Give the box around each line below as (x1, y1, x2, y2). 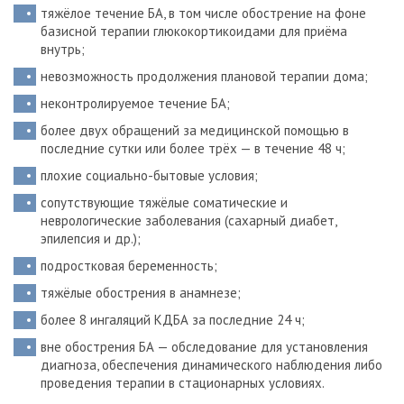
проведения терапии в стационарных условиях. (41, 374, 325, 391)
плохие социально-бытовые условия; (41, 167, 258, 184)
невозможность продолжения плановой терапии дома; (41, 68, 368, 85)
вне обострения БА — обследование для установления (41, 338, 368, 355)
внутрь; (41, 41, 85, 58)
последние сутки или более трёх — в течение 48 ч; (41, 140, 345, 157)
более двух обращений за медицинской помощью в (41, 122, 349, 139)
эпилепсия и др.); (41, 230, 141, 247)
